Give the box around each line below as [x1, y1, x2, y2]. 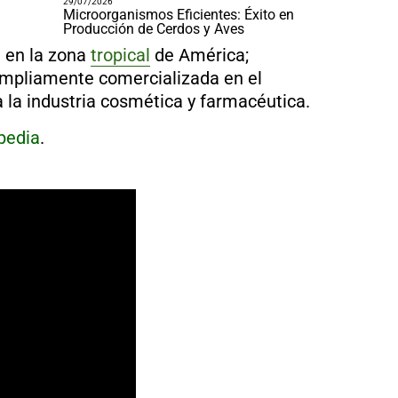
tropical [91, 44, 150, 67]
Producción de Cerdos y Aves [62, 20, 244, 38]
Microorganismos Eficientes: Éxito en [62, 6, 294, 24]
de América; [150, 44, 249, 67]
